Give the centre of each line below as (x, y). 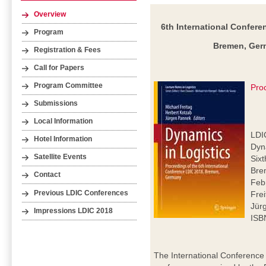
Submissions (56, 104)
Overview (50, 14)
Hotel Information (63, 139)
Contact (47, 175)
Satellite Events (61, 157)
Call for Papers (59, 68)
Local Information (64, 121)
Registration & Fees (68, 50)
